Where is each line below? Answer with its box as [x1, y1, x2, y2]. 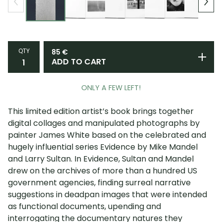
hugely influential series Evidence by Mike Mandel [8, 141, 198, 153]
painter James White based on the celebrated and [8, 129, 206, 141]
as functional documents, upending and [8, 201, 161, 213]
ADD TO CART [52, 56, 106, 68]
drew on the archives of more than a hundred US [8, 165, 197, 177]
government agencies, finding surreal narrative [8, 177, 191, 189]
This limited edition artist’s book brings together [8, 106, 194, 117]
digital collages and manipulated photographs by [8, 117, 200, 129]
